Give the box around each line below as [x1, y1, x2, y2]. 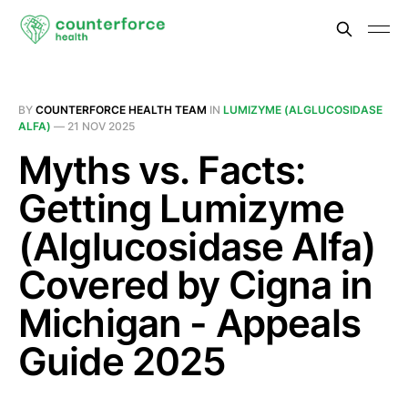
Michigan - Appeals [18, 300, 361, 346]
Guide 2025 [18, 338, 227, 384]
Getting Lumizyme [18, 185, 345, 231]
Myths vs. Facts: [18, 147, 306, 193]
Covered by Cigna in [18, 261, 373, 308]
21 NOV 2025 [67, 119, 135, 133]
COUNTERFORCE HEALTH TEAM [36, 103, 207, 117]
